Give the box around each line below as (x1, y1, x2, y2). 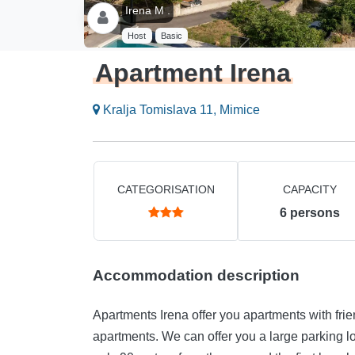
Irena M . (125, 4, 170, 17)
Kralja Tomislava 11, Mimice (100, 103, 260, 117)
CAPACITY (283, 183, 337, 197)
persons (290, 206, 340, 220)
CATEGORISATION (116, 183, 215, 197)
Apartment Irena (95, 59, 292, 88)
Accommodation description (93, 267, 300, 284)
